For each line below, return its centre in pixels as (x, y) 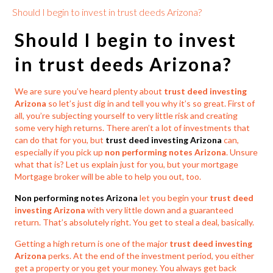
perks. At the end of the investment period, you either (151, 256)
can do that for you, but (60, 140)
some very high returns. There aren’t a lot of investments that (133, 128)
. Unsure (242, 152)
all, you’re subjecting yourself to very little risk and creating (126, 116)
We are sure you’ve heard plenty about (90, 91)
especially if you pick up (60, 152)
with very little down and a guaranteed (161, 210)
